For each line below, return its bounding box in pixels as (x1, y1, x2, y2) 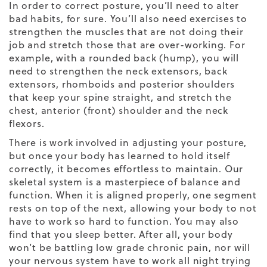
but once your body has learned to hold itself (9, 148, 230, 162)
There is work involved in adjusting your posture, (9, 135, 247, 149)
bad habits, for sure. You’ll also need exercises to (9, 11, 247, 25)
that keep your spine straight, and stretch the (9, 90, 232, 104)
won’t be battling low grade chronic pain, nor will (9, 240, 250, 254)
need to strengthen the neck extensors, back (9, 64, 228, 77)
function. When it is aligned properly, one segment (9, 188, 257, 201)
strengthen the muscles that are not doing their (9, 24, 244, 38)
